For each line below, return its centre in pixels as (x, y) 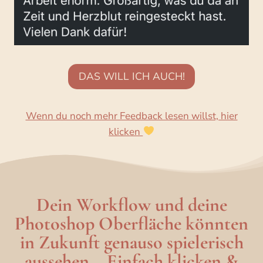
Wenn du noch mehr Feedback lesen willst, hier (131, 116)
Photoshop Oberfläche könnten (131, 223)
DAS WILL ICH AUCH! (131, 77)
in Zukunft (60, 242)
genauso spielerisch (173, 242)
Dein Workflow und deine (131, 204)
